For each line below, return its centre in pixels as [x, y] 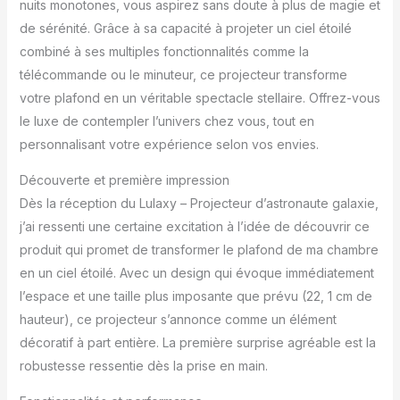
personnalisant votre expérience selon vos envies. [169, 144]
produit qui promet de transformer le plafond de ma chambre [199, 249]
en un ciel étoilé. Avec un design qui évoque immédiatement [196, 272]
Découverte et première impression [124, 179]
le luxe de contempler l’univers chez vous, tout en [167, 121]
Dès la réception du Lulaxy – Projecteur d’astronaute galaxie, [199, 203]
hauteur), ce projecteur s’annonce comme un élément [178, 319]
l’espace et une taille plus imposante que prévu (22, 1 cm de [196, 296]
